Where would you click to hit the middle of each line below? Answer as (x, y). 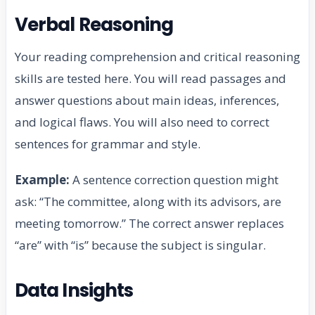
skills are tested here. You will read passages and (150, 78)
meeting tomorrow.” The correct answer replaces (149, 223)
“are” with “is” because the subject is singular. (140, 245)
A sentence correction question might (174, 179)
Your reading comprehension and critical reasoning (157, 56)
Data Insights (74, 290)
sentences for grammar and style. (108, 143)
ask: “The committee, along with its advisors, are (148, 201)
